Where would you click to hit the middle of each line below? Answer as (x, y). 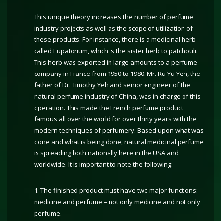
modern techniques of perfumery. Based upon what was (119, 130)
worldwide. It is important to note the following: (103, 164)
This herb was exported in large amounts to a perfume (116, 62)
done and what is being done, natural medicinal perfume (119, 142)
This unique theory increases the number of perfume (114, 17)
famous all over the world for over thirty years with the (115, 119)
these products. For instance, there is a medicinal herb (115, 39)
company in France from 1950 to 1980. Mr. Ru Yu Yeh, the (117, 74)
